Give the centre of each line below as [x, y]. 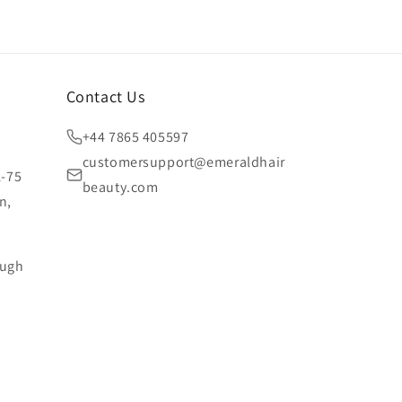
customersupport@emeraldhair [184, 162]
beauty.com [120, 187]
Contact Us [105, 96]
